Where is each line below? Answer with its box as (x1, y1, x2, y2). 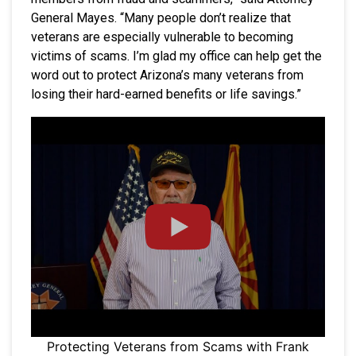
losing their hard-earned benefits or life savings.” (31, 86, 301, 102)
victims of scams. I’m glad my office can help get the (31, 48, 322, 64)
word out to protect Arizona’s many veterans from (31, 67, 304, 83)
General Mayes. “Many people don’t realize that (31, 10, 291, 25)
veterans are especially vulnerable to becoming (31, 29, 293, 44)
